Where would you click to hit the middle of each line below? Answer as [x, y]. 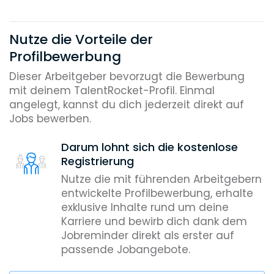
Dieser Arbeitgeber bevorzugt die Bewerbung [127, 76]
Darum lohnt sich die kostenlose [150, 147]
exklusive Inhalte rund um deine [145, 207]
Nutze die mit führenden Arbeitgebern [161, 179]
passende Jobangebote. [126, 250]
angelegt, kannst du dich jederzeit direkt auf [127, 105]
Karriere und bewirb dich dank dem [154, 221]
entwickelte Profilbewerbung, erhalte [157, 193]
